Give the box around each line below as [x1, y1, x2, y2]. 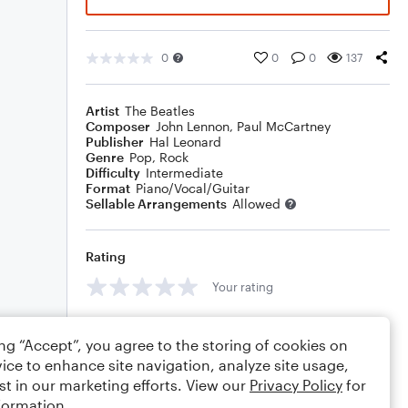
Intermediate [146, 165, 223, 180]
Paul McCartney [237, 118, 331, 134]
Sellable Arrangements [86, 196, 227, 211]
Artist [86, 103, 119, 118]
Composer [86, 118, 150, 134]
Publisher [86, 134, 144, 149]
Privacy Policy [250, 376, 342, 393]
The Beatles [125, 103, 195, 118]
